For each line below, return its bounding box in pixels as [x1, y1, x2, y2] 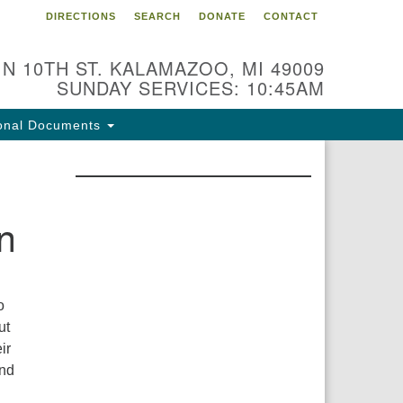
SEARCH [134, 11, 181, 22]
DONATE [199, 11, 246, 22]
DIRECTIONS [46, 11, 116, 22]
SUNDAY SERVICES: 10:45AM [57, 75, 325, 101]
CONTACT [264, 11, 318, 22]
